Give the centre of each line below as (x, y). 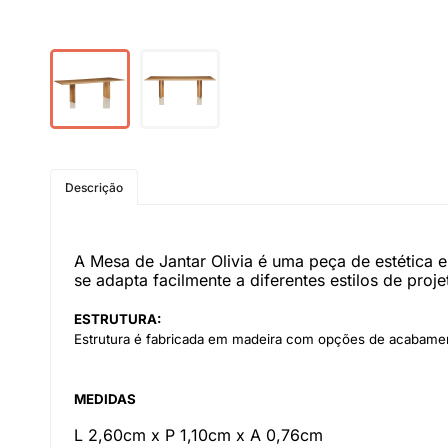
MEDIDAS (105, 399)
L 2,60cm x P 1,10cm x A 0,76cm (198, 435)
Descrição (94, 187)
